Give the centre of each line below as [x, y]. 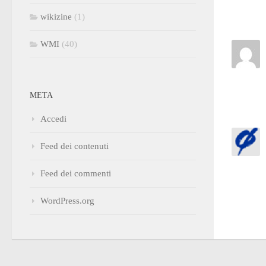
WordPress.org [67, 200]
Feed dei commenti [76, 173]
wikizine [56, 16]
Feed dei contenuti [75, 146]
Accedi [53, 118]
